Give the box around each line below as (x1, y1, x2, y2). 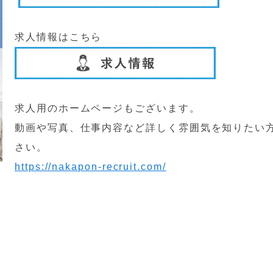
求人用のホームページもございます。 (15, 102, 200, 113)
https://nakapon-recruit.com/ (15, 161, 166, 172)
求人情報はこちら (15, 31, 102, 42)
